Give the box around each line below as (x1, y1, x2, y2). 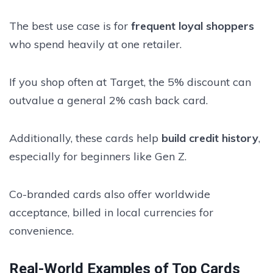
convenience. (9, 223, 74, 238)
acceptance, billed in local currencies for (9, 205, 213, 219)
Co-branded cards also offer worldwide (9, 186, 210, 201)
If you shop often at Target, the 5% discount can (9, 74, 251, 89)
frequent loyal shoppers (131, 18, 254, 33)
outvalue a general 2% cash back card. (9, 93, 208, 107)
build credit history (161, 130, 258, 145)
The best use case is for (9, 18, 131, 33)
